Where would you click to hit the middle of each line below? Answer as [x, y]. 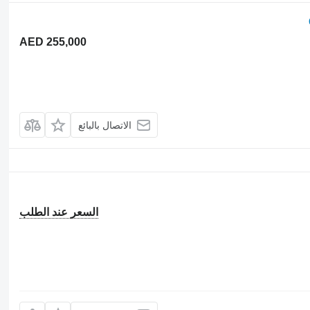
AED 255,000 [53, 42]
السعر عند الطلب [58, 212]
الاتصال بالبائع [104, 125]
